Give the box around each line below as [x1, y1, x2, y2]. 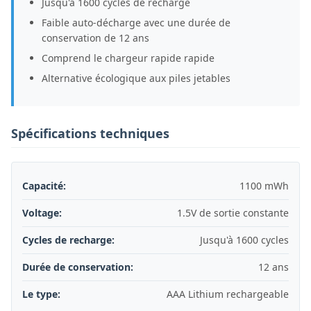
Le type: [22, 287, 60, 301]
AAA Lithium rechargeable [167, 287, 289, 301]
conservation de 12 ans [42, 31, 149, 44]
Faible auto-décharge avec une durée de [42, 16, 230, 29]
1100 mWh [239, 179, 289, 192]
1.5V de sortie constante [177, 206, 289, 219]
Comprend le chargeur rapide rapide [42, 51, 215, 65]
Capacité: [22, 179, 66, 192]
